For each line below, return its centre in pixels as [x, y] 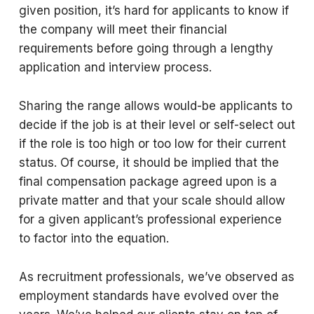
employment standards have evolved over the [149, 296]
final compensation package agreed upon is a [148, 182]
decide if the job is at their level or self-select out [157, 125]
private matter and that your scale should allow [152, 200]
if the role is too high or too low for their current [152, 144]
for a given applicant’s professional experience [150, 219]
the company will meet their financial [123, 29]
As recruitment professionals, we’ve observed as [156, 277]
